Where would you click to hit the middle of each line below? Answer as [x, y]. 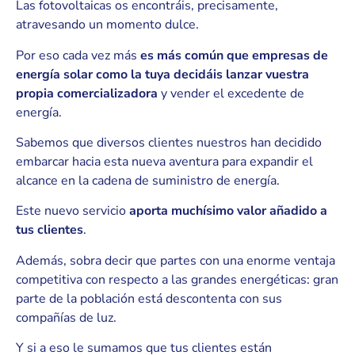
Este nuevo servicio [73, 211]
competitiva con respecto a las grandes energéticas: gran [177, 279]
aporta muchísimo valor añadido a [228, 211]
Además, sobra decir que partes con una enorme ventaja [176, 260]
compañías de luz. [66, 317]
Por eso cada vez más [78, 55]
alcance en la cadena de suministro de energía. [148, 180]
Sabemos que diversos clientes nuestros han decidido [169, 142]
